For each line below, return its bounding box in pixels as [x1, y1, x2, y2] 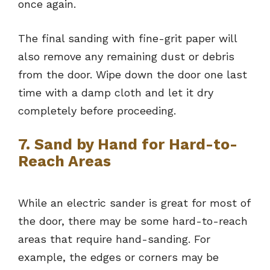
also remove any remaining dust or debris [18, 50, 234, 63]
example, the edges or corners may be [18, 251, 219, 264]
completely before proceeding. [18, 104, 176, 118]
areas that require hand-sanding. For [18, 233, 210, 246]
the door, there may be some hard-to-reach [18, 215, 248, 228]
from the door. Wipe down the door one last [18, 68, 247, 81]
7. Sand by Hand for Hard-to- [18, 136, 237, 154]
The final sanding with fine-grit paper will [18, 32, 237, 45]
